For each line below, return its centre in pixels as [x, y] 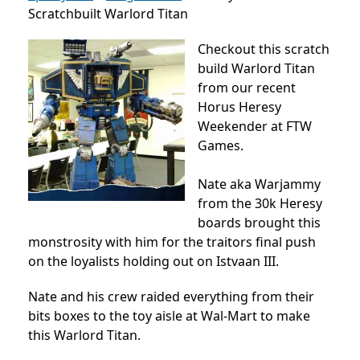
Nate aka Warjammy [259, 184]
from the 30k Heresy [260, 203]
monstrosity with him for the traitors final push [172, 242]
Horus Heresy [239, 107]
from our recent [247, 88]
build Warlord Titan [256, 68]
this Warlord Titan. [84, 335]
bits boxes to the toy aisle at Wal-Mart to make [169, 316]
